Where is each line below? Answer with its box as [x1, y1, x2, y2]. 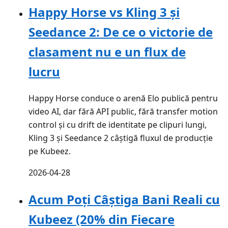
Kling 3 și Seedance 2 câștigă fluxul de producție [28, 132, 213, 144]
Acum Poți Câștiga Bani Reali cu [28, 190, 220, 208]
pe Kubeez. [28, 145, 71, 157]
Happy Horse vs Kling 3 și [28, 3, 180, 20]
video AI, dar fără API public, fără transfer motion [28, 105, 218, 117]
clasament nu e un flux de [28, 43, 186, 60]
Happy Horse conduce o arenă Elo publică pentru [28, 92, 218, 104]
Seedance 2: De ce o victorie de [28, 23, 213, 40]
